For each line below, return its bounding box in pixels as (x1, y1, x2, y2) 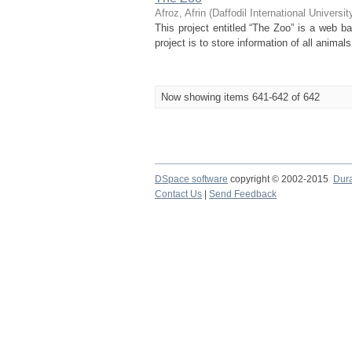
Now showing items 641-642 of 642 (161, 91, 320, 103)
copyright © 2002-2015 (228, 174, 333, 185)
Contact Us (155, 189, 202, 200)
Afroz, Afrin (155, 7, 206, 19)
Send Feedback (209, 189, 277, 200)
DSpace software (155, 174, 228, 185)
